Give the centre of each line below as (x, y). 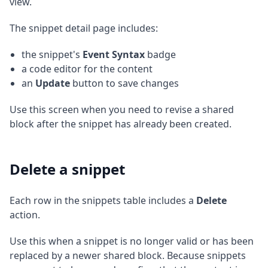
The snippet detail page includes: (84, 28)
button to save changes (124, 83)
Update (53, 83)
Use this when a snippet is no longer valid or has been (132, 241)
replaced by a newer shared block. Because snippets (128, 256)
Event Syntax (114, 55)
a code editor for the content (87, 69)
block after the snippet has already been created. (121, 124)
